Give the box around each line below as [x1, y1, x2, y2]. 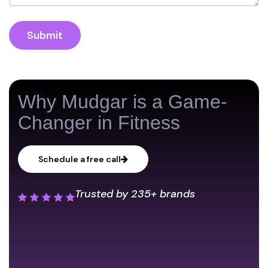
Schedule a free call [38, 154, 121, 165]
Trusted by [75, 187, 131, 201]
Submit [27, 28, 63, 42]
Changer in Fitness [18, 112, 180, 133]
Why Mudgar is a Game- [18, 91, 227, 112]
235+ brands [131, 187, 195, 201]
